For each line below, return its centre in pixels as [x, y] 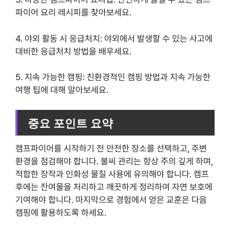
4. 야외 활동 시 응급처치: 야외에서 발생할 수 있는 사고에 [114, 38]
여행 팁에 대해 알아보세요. [62, 90]
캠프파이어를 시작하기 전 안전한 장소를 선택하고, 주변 [111, 149]
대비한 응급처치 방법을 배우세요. [73, 51]
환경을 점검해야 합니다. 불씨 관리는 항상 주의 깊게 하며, [114, 161]
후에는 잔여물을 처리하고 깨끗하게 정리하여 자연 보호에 [114, 187]
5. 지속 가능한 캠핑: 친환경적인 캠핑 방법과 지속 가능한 [113, 77]
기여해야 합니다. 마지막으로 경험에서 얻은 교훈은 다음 [111, 200]
